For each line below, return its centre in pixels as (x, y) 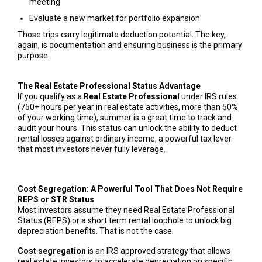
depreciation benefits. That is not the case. (95, 231)
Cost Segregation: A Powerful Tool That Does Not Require (130, 189)
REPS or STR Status (56, 199)
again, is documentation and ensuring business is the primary (130, 45)
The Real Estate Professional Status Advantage (109, 86)
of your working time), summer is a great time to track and (124, 117)
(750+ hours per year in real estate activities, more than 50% (127, 107)
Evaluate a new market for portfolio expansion (114, 18)
